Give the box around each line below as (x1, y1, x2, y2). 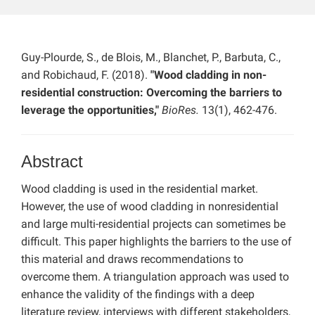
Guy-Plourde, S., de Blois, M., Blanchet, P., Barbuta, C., (21, 51, 281, 65)
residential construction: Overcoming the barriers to (21, 86, 282, 100)
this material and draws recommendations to (21, 252, 243, 266)
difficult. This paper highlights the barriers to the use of (21, 235, 292, 249)
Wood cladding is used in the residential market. (21, 182, 258, 196)
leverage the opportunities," (21, 103, 159, 117)
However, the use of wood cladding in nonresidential (21, 200, 278, 214)
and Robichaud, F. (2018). (21, 68, 150, 82)
